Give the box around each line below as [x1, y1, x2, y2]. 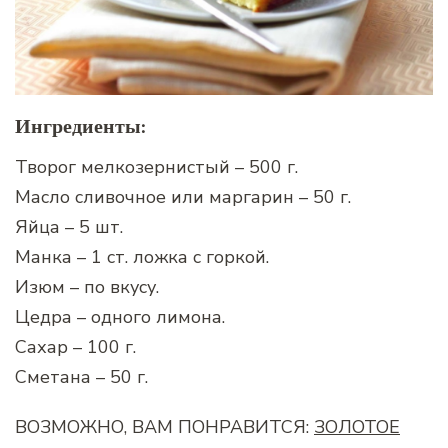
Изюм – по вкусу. [15, 274, 159, 299]
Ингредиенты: [15, 114, 146, 140]
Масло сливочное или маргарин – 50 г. [15, 184, 351, 209]
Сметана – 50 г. [15, 364, 148, 389]
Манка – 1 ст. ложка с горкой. [15, 244, 269, 269]
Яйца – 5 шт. [15, 214, 123, 239]
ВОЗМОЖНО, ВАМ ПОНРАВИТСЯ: [15, 414, 314, 439]
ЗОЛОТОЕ [314, 414, 400, 439]
